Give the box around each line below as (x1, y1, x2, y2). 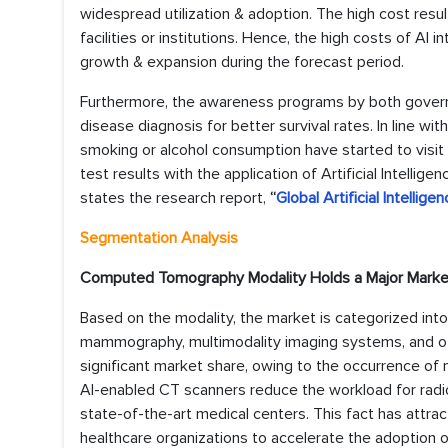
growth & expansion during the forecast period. (80, 52, 404, 72)
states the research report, (80, 188, 270, 208)
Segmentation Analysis (80, 228, 238, 248)
